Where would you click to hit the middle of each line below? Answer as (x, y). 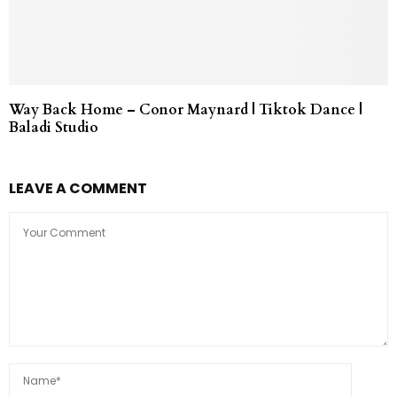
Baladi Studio (54, 128)
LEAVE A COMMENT (78, 189)
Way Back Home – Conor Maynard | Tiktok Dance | (186, 110)
